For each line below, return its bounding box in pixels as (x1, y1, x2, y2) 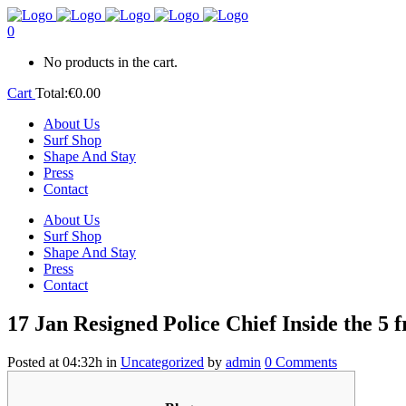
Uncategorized (121, 353, 204, 370)
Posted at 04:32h (7, 353, 102, 370)
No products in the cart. (43, 54, 178, 70)
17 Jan (7, 311, 68, 335)
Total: (35, 85, 68, 101)
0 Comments (265, 353, 337, 370)
